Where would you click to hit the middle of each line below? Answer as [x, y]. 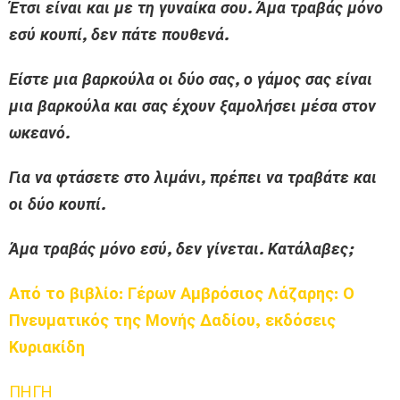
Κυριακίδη [47, 347]
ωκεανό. [39, 133]
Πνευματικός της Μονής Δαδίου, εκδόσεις [172, 321]
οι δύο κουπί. [57, 204]
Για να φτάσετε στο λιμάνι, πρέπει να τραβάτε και [193, 178]
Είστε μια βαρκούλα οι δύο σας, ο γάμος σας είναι [191, 79]
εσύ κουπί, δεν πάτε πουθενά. [119, 35]
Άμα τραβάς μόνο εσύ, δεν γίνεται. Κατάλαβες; [181, 249]
